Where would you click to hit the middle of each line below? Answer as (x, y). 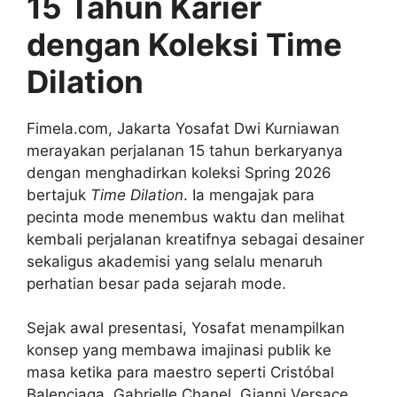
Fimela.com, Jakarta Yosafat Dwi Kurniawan (183, 128)
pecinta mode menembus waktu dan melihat (186, 217)
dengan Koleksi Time (184, 44)
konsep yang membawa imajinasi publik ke (179, 350)
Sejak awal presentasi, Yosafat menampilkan (186, 328)
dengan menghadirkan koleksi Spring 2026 (179, 172)
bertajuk (58, 195)
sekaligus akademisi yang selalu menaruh (175, 261)
